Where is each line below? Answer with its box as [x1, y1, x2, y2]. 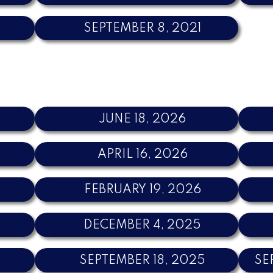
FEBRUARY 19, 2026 [83, 183, 201, 196]
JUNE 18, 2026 [99, 113, 186, 126]
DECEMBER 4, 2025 [83, 219, 202, 232]
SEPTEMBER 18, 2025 [79, 254, 205, 267]
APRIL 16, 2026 [97, 148, 188, 161]
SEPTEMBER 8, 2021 [83, 22, 201, 35]
